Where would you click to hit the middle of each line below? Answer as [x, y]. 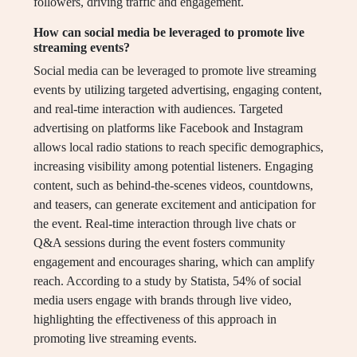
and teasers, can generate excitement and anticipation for [175, 205]
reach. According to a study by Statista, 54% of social [167, 281]
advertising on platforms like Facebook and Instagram [168, 128]
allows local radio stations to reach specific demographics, [178, 147]
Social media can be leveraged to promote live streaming [175, 71]
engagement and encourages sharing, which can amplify [174, 262]
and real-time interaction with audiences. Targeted [158, 109]
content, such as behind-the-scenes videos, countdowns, [173, 186]
